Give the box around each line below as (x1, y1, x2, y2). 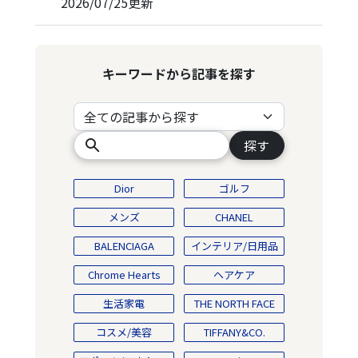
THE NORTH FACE (193, 296, 275, 312)
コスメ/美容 (96, 324, 152, 340)
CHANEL (215, 209, 253, 225)
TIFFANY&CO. (203, 324, 265, 340)
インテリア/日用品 (190, 238, 278, 254)
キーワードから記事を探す (102, 64, 256, 84)
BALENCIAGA (93, 238, 154, 254)
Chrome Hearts (87, 267, 161, 283)
